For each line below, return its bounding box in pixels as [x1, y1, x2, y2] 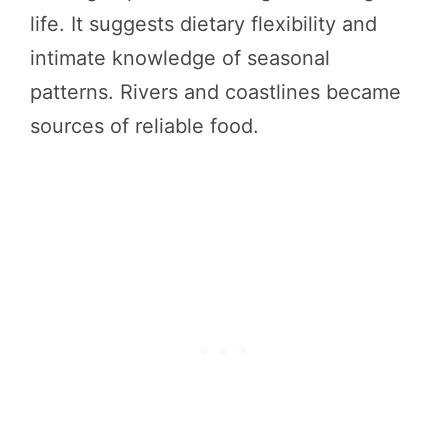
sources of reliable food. [30, 113, 259, 138]
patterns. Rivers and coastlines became [30, 79, 401, 104]
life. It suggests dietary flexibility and [30, 11, 377, 36]
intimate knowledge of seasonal [30, 45, 330, 70]
